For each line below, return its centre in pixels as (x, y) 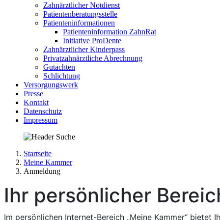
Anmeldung (42, 171)
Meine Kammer (48, 162)
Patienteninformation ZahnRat (110, 32)
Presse (33, 94)
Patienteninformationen (79, 23)
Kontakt (36, 102)
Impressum (41, 120)
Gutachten (59, 67)
